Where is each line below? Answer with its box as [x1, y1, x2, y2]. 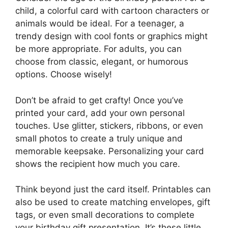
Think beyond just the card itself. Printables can [15, 184, 211, 195]
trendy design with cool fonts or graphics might [15, 31, 208, 42]
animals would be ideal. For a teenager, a [15, 18, 184, 29]
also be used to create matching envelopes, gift [15, 197, 210, 208]
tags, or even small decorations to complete [15, 210, 194, 220]
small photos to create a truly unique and [15, 133, 183, 144]
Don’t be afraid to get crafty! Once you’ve [15, 95, 183, 105]
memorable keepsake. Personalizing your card [15, 146, 204, 156]
